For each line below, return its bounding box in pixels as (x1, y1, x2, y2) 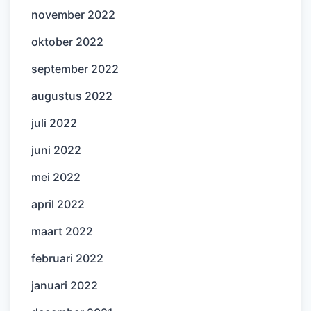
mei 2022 (31, 169, 81, 184)
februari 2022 (31, 251, 103, 265)
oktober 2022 (31, 34, 103, 49)
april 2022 (31, 196, 85, 211)
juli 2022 (31, 115, 77, 130)
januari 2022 (31, 278, 98, 292)
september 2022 (31, 61, 119, 76)
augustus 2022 (31, 88, 112, 103)
